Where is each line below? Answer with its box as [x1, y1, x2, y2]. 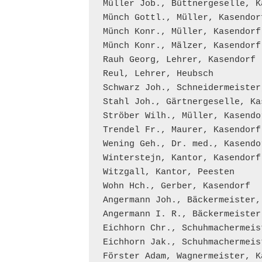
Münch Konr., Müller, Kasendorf [102, 27, 261, 37]
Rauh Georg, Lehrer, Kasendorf [102, 55, 256, 65]
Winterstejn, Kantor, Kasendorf [102, 153, 261, 163]
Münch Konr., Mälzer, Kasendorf [102, 41, 261, 51]
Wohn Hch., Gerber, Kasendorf [102, 181, 250, 191]
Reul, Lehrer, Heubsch [102, 69, 213, 79]
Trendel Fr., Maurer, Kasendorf [102, 125, 261, 135]
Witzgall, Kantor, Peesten [102, 167, 235, 177]
